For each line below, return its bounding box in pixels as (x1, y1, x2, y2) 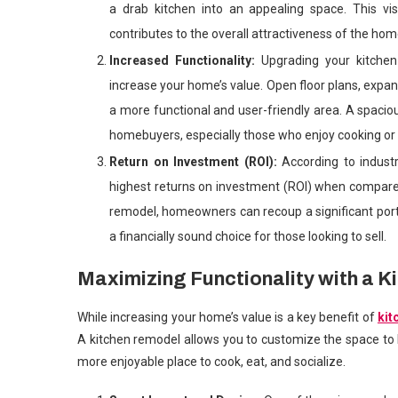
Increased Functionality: (109, 52, 262, 68)
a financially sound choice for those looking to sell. (109, 228, 386, 243)
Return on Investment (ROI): (109, 154, 282, 169)
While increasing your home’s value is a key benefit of (77, 309, 378, 324)
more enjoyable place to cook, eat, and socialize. (77, 354, 346, 369)
